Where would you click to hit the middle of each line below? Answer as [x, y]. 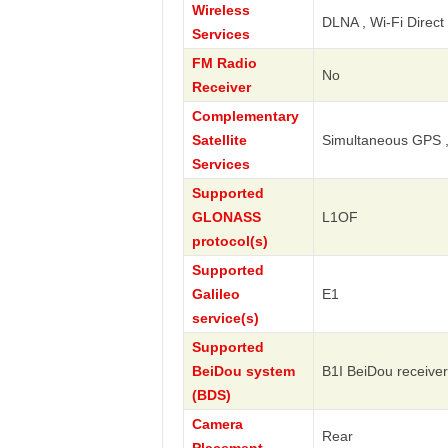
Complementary [245, 116]
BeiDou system [243, 371]
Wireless [220, 10]
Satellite [219, 140]
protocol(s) [229, 241]
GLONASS [226, 217]
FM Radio [224, 63]
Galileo [215, 294]
